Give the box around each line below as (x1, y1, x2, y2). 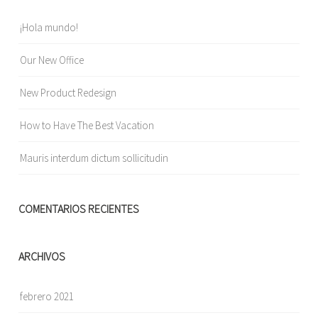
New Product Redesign (20, 86, 117, 100)
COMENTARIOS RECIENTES (18, 202, 140, 216)
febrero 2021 (20, 290, 75, 304)
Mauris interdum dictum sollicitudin (20, 151, 169, 165)
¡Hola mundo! (20, 21, 79, 35)
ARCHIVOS (18, 249, 66, 264)
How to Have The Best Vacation (20, 119, 155, 133)
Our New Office (20, 53, 84, 67)
